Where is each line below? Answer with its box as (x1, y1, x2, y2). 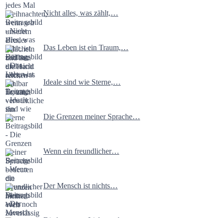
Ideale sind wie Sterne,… (43, 78, 121, 87)
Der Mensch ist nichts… (43, 182, 118, 190)
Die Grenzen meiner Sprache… (43, 112, 140, 121)
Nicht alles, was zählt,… (43, 9, 118, 18)
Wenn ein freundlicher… (43, 147, 119, 156)
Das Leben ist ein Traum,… (43, 43, 128, 52)
